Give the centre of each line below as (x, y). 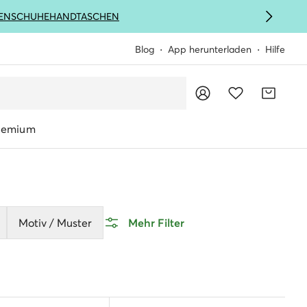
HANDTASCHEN (84, 16)
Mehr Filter (156, 223)
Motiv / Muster (55, 223)
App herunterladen (210, 49)
